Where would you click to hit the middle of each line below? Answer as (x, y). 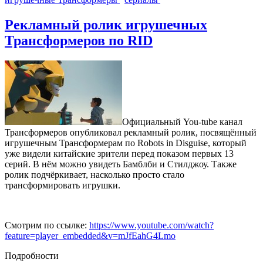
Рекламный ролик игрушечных (106, 25)
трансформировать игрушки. (63, 186)
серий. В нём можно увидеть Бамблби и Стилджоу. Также (121, 164)
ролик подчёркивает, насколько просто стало (95, 175)
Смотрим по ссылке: (47, 225)
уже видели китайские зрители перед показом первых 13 (119, 154)
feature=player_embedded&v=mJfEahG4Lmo (90, 236)
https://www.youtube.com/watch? (151, 225)
